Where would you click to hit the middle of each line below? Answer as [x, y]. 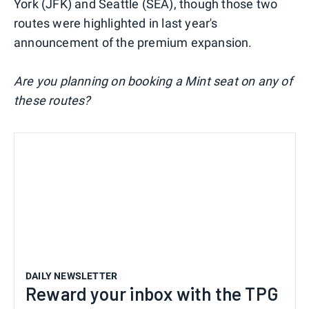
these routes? [52, 100]
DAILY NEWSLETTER [72, 276]
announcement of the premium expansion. [133, 42]
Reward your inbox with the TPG [152, 293]
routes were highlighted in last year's [116, 23]
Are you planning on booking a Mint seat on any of [153, 81]
